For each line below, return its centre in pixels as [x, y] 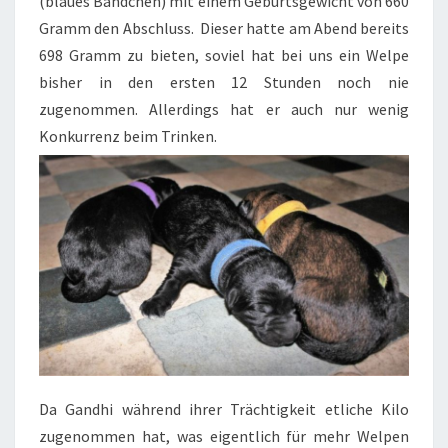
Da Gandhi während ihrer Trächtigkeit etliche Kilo [224, 409]
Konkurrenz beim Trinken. [128, 135]
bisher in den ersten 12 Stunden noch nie [224, 81]
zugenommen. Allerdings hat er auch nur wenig [224, 108]
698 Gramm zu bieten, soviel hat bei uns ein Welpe [224, 54]
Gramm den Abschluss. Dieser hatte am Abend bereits [224, 27]
